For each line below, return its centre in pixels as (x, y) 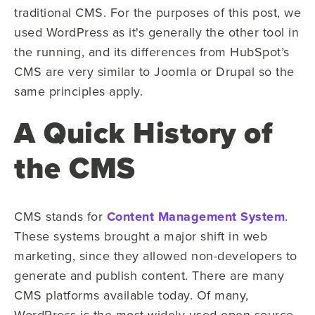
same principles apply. (78, 91)
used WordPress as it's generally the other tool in (156, 32)
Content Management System (195, 217)
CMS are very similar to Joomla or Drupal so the (154, 71)
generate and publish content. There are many (149, 275)
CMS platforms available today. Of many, (131, 295)
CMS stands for (60, 216)
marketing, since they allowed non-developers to (156, 256)
